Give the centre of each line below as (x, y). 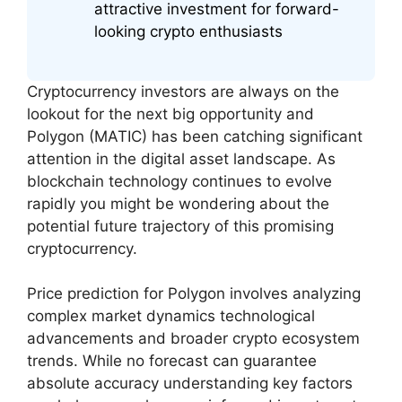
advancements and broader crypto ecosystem (193, 339)
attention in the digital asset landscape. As (181, 158)
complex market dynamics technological (171, 316)
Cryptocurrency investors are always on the (183, 91)
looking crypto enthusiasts (188, 32)
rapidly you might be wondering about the (178, 203)
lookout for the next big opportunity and (170, 114)
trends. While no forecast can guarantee (172, 361)
